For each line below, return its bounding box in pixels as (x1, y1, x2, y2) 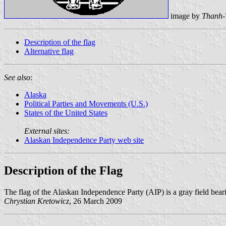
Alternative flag (24, 46, 74, 55)
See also (4, 73, 30, 82)
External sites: (24, 126, 70, 135)
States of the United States (24, 108, 107, 117)
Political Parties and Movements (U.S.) (24, 99, 148, 108)
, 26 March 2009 (69, 196, 122, 205)
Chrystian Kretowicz (4, 196, 69, 205)
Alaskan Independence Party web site (24, 135, 144, 144)
